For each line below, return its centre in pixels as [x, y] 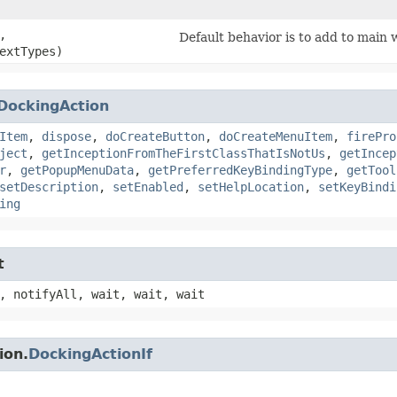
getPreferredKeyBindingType [240, 170]
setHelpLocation [251, 187]
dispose [66, 136]
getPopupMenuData [77, 170]
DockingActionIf [90, 354]
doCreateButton [155, 136]
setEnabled [148, 187]
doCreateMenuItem [276, 136]
